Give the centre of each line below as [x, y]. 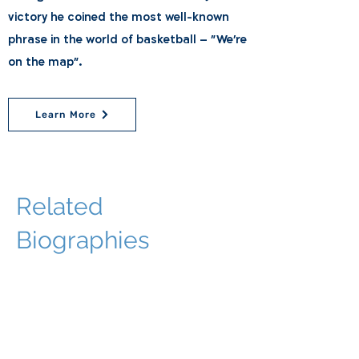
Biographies [83, 240]
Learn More [66, 115]
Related [60, 206]
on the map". [45, 62]
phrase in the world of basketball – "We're [127, 40]
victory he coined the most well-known [119, 17]
